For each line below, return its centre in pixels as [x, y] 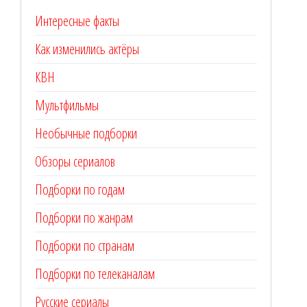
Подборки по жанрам [84, 218]
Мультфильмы [67, 106]
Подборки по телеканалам [95, 274]
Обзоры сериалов [75, 162]
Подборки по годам [80, 190]
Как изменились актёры [87, 49]
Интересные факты [77, 21]
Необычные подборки [86, 134]
